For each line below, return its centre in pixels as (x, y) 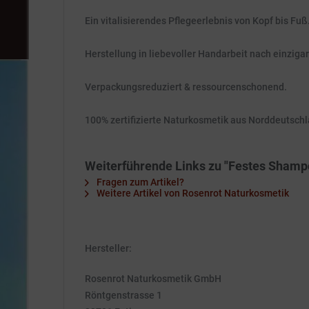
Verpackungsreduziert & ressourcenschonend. (186, 87)
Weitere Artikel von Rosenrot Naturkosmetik (192, 193)
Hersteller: (108, 248)
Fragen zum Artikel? (139, 182)
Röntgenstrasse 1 (123, 295)
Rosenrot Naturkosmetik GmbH (153, 279)
